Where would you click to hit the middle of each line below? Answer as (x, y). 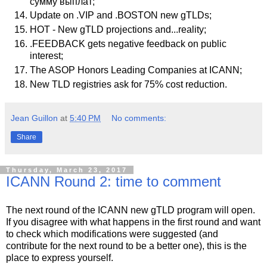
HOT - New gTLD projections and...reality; (118, 30)
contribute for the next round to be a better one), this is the (126, 246)
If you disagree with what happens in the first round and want (133, 222)
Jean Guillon (34, 118)
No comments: (139, 118)
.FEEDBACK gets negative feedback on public (128, 44)
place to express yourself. (60, 258)
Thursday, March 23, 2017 (67, 170)
